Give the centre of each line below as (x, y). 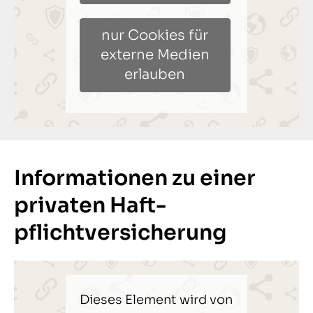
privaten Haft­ (90, 206)
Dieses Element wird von (156, 300)
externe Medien (155, 54)
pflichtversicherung (120, 233)
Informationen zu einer (135, 179)
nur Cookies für (155, 35)
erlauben (155, 74)
